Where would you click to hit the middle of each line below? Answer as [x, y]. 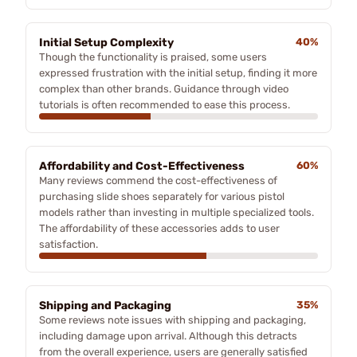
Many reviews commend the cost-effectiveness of [158, 180]
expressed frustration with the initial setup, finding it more [178, 73]
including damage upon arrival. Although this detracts [168, 335]
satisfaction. [69, 244]
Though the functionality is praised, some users [153, 57]
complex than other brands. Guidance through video [164, 88]
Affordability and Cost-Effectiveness [142, 166]
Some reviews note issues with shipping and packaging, [173, 320]
